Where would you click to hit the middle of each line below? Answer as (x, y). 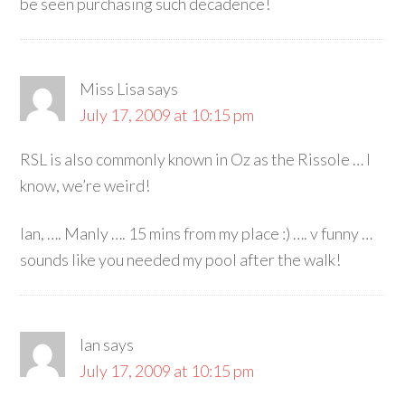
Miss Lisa (113, 89)
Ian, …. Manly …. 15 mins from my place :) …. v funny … (197, 233)
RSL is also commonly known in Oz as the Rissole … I (196, 159)
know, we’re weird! (85, 185)
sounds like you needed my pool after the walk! (181, 259)
